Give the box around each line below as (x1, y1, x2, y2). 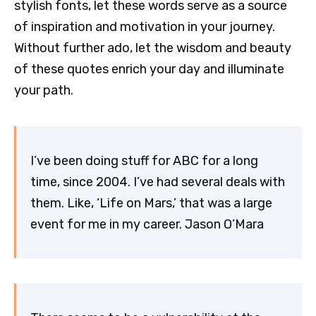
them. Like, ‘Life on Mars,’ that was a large (30, 195, 272, 211)
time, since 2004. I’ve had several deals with (30, 174, 285, 190)
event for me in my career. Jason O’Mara (30, 216, 264, 232)
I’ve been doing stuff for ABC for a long (30, 152, 258, 169)
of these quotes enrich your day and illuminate (14, 61, 284, 78)
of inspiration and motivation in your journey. (14, 19, 275, 35)
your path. (14, 83, 73, 99)
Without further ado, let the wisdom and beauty (14, 40, 291, 56)
